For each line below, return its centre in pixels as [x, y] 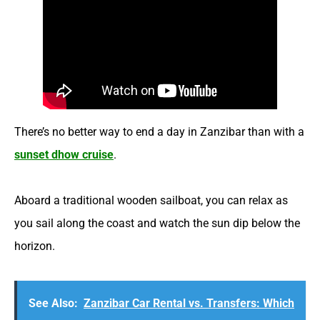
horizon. [35, 246]
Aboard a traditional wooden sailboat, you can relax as [151, 200]
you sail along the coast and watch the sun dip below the [157, 223]
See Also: [53, 303]
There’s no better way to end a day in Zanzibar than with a [159, 131]
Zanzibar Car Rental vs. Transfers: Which [189, 303]
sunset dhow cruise [64, 154]
